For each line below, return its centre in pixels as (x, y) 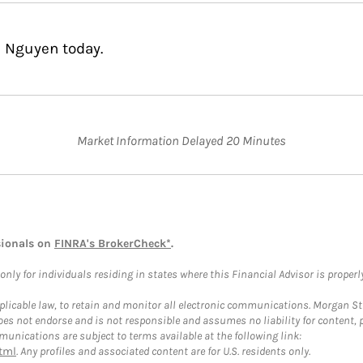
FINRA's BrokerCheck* (113, 243)
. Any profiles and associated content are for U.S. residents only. (163, 351)
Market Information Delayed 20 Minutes (181, 141)
